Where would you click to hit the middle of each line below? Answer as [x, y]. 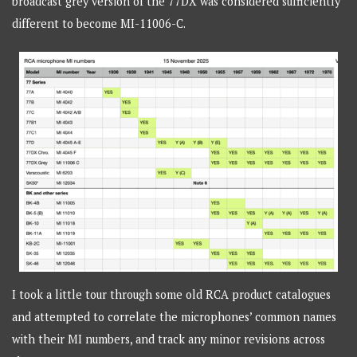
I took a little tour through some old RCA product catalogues [172, 294]
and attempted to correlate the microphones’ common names [175, 316]
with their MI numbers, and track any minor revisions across [169, 339]
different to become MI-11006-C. [99, 23]
